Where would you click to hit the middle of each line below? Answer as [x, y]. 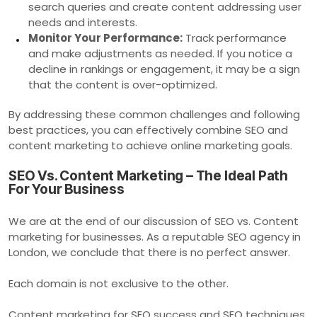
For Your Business [67, 189]
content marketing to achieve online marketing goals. [150, 145]
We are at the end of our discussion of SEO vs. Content [154, 221]
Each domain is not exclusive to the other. [119, 283]
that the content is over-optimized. [123, 84]
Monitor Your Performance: [105, 38]
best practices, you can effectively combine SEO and [148, 129]
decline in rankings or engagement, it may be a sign [164, 69]
